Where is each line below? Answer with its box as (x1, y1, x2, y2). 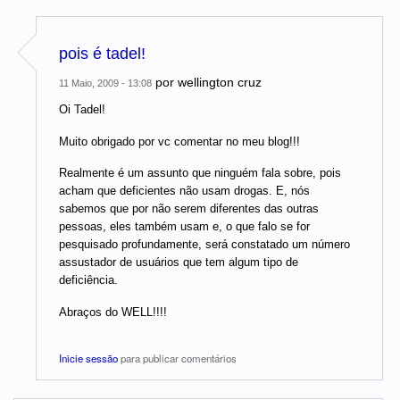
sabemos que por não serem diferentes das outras (59, 202, 319, 216)
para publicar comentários (118, 351, 237, 366)
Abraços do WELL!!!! (59, 304, 167, 319)
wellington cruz (178, 75, 262, 90)
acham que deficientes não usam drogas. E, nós (59, 184, 310, 198)
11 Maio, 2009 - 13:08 (59, 78, 152, 89)
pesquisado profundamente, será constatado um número (59, 237, 350, 252)
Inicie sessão (59, 351, 118, 366)
